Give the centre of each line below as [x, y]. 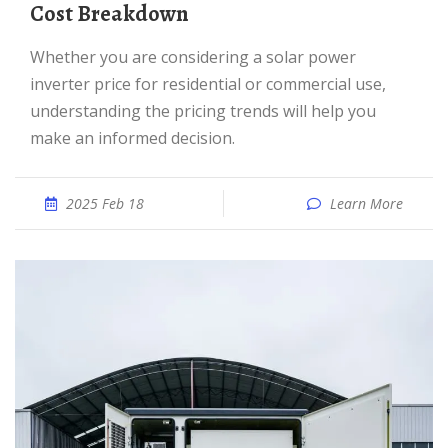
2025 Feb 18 [105, 203]
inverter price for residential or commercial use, [208, 84]
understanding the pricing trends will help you [203, 111]
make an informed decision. [132, 138]
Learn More [366, 203]
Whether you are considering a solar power [37, 57]
